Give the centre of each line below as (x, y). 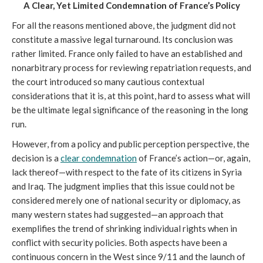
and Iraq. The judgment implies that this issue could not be (123, 186)
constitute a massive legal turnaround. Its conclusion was (122, 39)
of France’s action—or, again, (193, 158)
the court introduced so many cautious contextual (108, 81)
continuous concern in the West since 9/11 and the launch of (129, 256)
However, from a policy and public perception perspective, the (131, 144)
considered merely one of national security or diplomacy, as (126, 200)
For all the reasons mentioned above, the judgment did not (124, 25)
